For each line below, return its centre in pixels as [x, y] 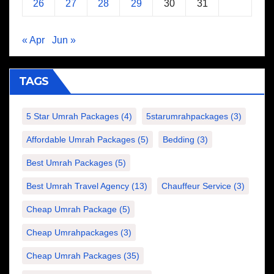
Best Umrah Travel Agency [78, 186]
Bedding [179, 139]
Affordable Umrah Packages [81, 139]
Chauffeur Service [196, 186]
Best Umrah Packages [69, 163]
